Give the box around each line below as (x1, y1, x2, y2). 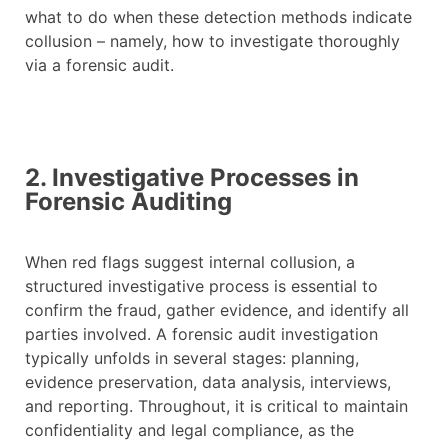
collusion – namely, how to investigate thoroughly (25, 31, 400, 52)
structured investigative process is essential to (25, 276, 378, 297)
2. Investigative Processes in (25, 163, 359, 193)
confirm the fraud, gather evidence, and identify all (25, 300, 409, 321)
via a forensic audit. (25, 55, 174, 76)
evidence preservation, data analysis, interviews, (25, 372, 391, 393)
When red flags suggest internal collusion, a (25, 252, 355, 273)
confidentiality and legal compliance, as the (25, 420, 354, 441)
